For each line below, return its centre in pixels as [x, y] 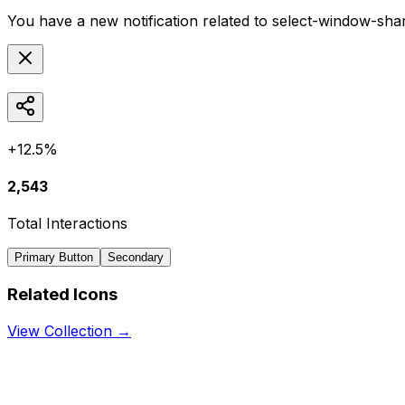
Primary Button [54, 258]
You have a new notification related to [140, 20]
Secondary [136, 258]
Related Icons [62, 294]
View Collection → [69, 330]
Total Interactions [67, 224]
